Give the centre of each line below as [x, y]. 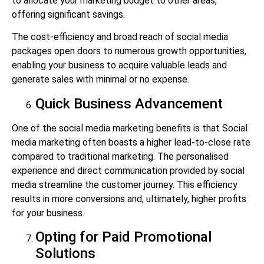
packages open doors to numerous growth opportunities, [129, 51]
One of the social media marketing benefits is [106, 128]
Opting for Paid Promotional [123, 237]
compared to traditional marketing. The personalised [120, 156]
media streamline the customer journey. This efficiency [125, 184]
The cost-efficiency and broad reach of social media [120, 37]
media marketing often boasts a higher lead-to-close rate [131, 142]
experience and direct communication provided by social [128, 170]
